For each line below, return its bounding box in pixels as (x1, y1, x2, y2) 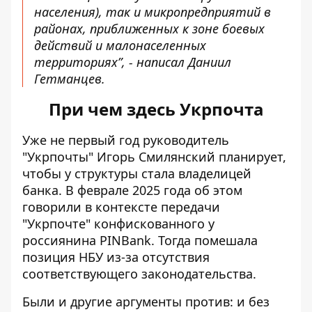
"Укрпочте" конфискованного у (22, 215, 214, 232)
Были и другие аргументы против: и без (22, 293, 270, 310)
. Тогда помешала (151, 232, 258, 249)
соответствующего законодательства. (22, 265, 256, 282)
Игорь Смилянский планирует (97, 148, 283, 165)
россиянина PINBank (22, 232, 151, 249)
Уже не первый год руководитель (22, 132, 229, 148)
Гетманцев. (34, 70, 105, 87)
